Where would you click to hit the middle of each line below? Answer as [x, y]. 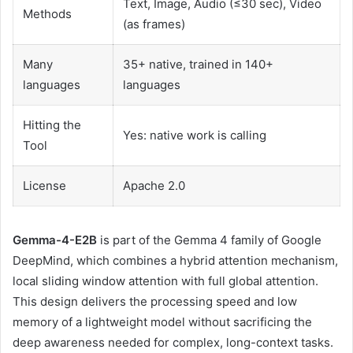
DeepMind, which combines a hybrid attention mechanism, [175, 261]
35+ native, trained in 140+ [198, 65]
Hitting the [52, 125]
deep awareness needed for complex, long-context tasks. [173, 343]
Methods [47, 14]
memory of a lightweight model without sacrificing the [162, 322]
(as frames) [154, 24]
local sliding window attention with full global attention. [165, 281]
